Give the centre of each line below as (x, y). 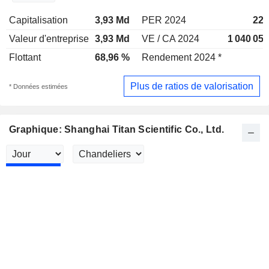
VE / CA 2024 (171, 39)
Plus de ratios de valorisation (192, 86)
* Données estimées (38, 86)
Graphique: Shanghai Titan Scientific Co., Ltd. (117, 130)
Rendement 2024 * (182, 57)
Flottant (25, 57)
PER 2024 (164, 20)
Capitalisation (38, 20)
